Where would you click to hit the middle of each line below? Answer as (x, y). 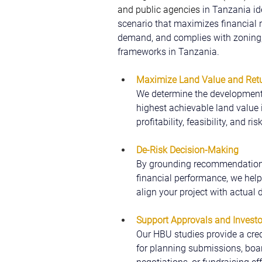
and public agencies (160, 10)
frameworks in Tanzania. (168, 52)
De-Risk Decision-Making (187, 150)
